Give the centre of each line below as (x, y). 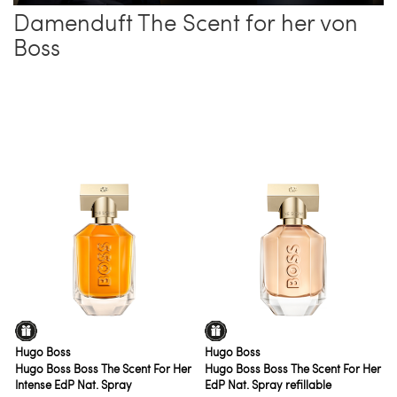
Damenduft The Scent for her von (186, 21)
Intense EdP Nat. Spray (74, 384)
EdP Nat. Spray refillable (268, 384)
